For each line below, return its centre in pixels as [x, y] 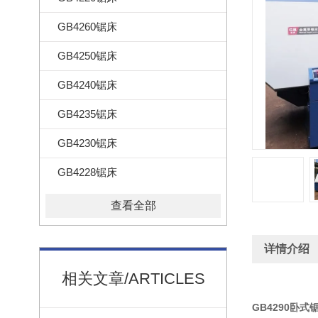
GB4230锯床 [87, 143]
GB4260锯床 [87, 27]
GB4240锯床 [87, 85]
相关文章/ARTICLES [133, 279]
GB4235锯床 [87, 114]
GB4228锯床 [87, 172]
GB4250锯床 [87, 56]
